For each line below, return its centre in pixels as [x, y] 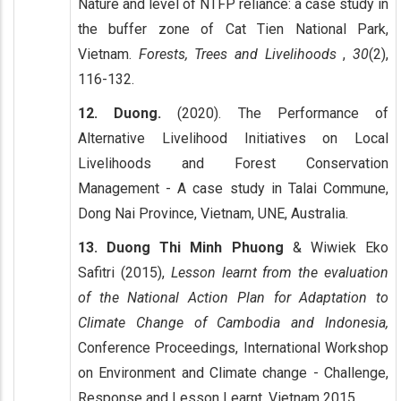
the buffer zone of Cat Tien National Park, [233, 29]
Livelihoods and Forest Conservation [233, 163]
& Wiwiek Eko [336, 247]
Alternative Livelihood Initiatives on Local [233, 138]
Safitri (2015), [124, 272]
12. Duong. [120, 113]
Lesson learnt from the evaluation [280, 272]
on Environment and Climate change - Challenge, [233, 372]
